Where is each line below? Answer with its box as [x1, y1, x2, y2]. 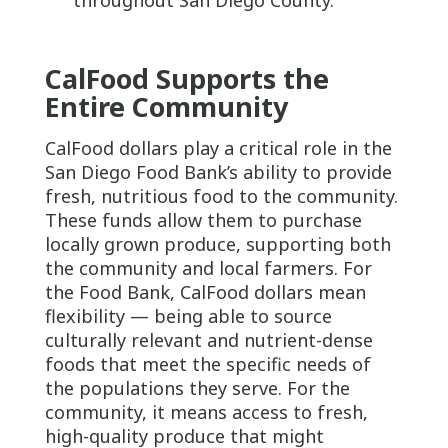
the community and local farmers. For [44, 255, 372, 280]
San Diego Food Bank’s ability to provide [44, 159, 392, 184]
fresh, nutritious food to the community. [44, 183, 398, 208]
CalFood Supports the [44, 59, 329, 97]
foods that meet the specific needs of [44, 351, 371, 376]
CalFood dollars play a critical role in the [44, 135, 392, 160]
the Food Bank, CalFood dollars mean [44, 279, 366, 304]
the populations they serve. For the [44, 375, 350, 400]
